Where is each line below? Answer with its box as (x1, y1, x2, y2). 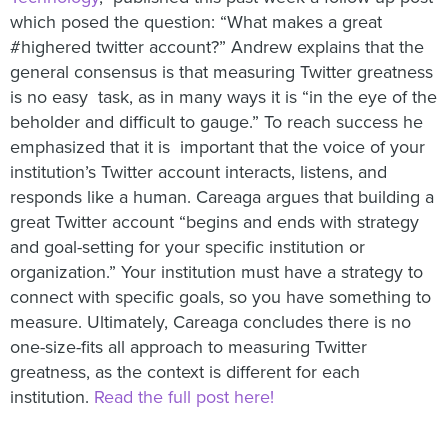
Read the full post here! (94, 386, 274, 409)
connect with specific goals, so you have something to (10, 286, 431, 309)
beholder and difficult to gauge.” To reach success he (10, 111, 423, 134)
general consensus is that (10, 61, 213, 84)
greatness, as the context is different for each (10, 361, 360, 384)
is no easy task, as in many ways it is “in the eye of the (10, 86, 437, 109)
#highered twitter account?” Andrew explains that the (10, 36, 424, 59)
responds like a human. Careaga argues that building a (10, 186, 434, 209)
